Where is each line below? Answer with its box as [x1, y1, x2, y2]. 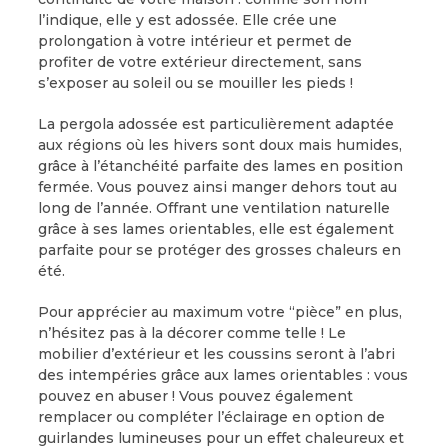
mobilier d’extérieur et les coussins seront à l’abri [37, 344, 395, 363]
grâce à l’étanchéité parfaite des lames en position [37, 156, 403, 175]
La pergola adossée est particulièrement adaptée [37, 114, 394, 133]
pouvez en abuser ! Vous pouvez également [37, 386, 353, 405]
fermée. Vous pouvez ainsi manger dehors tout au [37, 177, 397, 196]
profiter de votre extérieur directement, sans [37, 52, 362, 71]
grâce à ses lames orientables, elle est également [37, 219, 394, 238]
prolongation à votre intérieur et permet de [37, 31, 352, 50]
